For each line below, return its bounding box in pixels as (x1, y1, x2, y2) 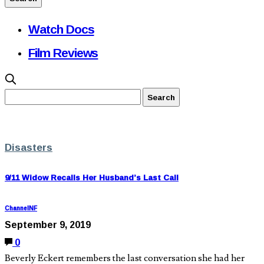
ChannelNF (5, 203, 37, 214)
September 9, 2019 (5, 216, 91, 234)
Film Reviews (28, 41, 98, 64)
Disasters (5, 137, 52, 157)
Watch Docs (28, 17, 94, 41)
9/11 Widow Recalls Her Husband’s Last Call (5, 170, 179, 186)
